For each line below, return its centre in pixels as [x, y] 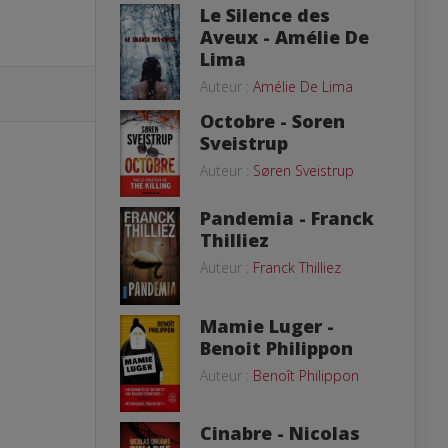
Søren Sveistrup [303, 170]
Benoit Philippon [276, 348]
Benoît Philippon [306, 375]
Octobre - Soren [272, 120]
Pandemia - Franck [287, 217]
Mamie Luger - [267, 326]
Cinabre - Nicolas [280, 432]
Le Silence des [265, 14]
